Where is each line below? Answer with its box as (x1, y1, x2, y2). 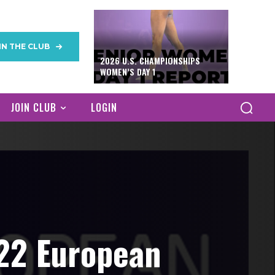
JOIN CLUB (11, 100, 56, 115)
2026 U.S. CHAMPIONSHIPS (99, 54, 200, 67)
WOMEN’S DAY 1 (99, 65, 155, 78)
